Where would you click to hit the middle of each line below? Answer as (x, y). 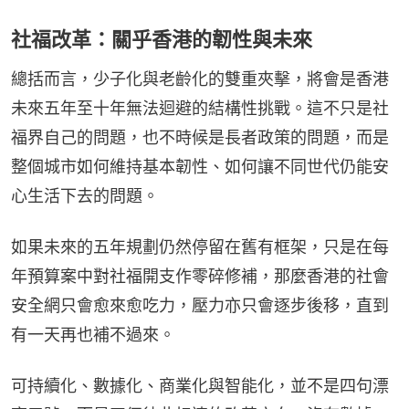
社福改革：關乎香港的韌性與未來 (162, 39)
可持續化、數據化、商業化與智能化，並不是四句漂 (200, 385)
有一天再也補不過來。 (93, 334)
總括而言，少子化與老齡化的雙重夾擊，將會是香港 (200, 79)
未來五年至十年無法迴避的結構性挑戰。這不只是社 (200, 108)
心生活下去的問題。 (85, 195)
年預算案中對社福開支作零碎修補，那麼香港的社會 (200, 276)
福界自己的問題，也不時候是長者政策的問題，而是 (200, 137)
